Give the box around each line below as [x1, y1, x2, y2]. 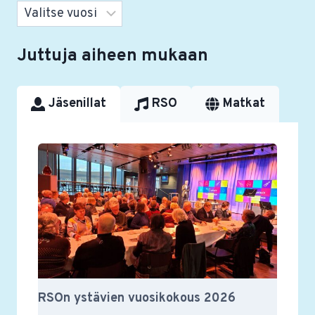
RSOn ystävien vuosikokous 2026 [38, 290, 236, 307]
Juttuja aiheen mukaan [17, 45, 208, 68]
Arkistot [16, 1, 63, 18]
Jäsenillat [49, 96, 106, 112]
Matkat [223, 96, 265, 112]
